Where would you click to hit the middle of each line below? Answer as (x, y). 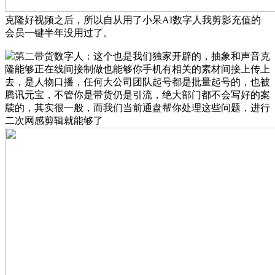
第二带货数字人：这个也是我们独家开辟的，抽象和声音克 (142, 56)
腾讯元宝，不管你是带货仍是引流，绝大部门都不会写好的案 (137, 95)
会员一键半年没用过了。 (59, 33)
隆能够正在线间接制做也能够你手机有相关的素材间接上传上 (137, 69)
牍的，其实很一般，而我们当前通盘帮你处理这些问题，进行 (137, 107)
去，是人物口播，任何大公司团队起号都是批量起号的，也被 (137, 82)
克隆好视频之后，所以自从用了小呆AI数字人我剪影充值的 (133, 20)
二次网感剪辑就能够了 (54, 120)
